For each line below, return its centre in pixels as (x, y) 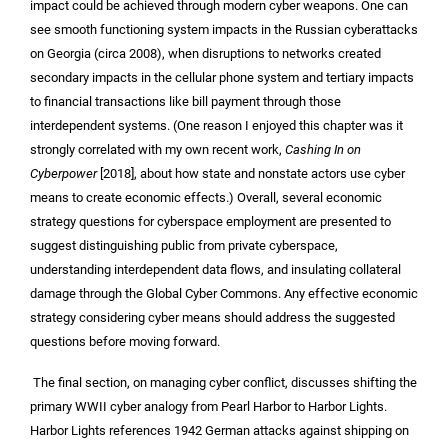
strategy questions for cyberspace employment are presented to (210, 222)
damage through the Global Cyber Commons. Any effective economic (224, 294)
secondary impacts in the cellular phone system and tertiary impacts (222, 78)
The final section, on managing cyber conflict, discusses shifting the (223, 382)
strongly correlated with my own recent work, (157, 150)
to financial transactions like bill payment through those (185, 102)
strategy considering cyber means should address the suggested (212, 318)
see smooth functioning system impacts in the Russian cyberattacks (224, 30)
